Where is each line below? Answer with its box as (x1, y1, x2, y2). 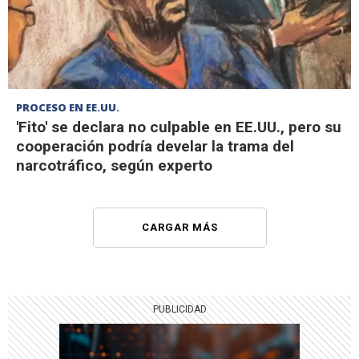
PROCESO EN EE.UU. (16, 100, 119, 115)
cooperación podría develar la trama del (16, 137, 294, 156)
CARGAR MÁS (141, 221, 218, 234)
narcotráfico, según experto (16, 156, 212, 175)
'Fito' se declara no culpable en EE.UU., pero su (16, 118, 341, 137)
